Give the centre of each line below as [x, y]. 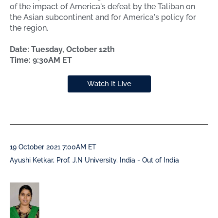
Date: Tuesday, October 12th [62, 50]
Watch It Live [109, 84]
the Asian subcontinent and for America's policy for [103, 18]
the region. [29, 28]
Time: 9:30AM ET [41, 60]
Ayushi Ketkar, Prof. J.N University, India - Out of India [94, 160]
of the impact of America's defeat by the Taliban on [102, 7]
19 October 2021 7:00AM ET [53, 147]
